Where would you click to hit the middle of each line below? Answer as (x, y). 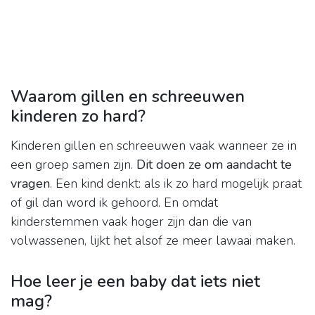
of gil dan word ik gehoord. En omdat (114, 203)
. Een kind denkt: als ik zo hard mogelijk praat (176, 184)
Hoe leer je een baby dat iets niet (135, 282)
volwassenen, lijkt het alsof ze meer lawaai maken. (153, 241)
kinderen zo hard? (78, 116)
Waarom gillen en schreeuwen (128, 97)
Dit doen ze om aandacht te (214, 165)
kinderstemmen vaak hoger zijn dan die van (131, 222)
